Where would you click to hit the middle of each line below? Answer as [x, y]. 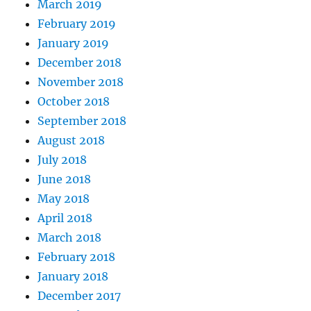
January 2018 [73, 277]
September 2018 [82, 121]
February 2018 [77, 257]
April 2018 [65, 218]
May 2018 [64, 199]
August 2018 [72, 141]
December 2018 [80, 63]
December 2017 [79, 296]
